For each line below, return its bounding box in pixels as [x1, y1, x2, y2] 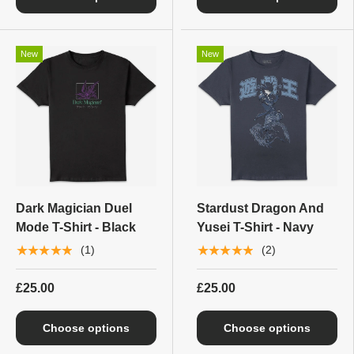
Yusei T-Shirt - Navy [197, 220, 314, 234]
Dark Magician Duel [16, 201, 132, 215]
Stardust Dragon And [197, 201, 324, 215]
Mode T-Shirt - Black [16, 220, 136, 234]
